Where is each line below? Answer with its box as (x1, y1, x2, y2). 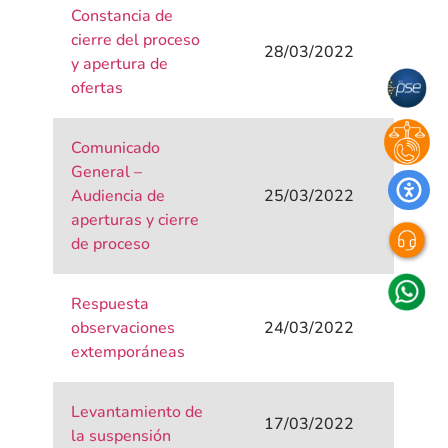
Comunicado (71, 137, 161, 160)
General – (71, 161, 143, 184)
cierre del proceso (71, 29, 201, 52)
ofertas (71, 77, 124, 100)
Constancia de (71, 5, 174, 28)
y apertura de (71, 53, 169, 76)
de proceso (71, 233, 151, 256)
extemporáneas (71, 341, 186, 364)
